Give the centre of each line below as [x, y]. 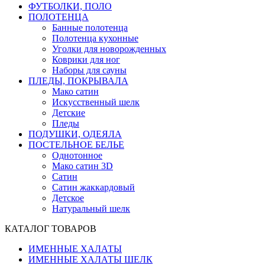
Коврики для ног [86, 59]
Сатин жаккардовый [93, 187]
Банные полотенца [90, 28]
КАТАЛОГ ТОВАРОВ [51, 229]
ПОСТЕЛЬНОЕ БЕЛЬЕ [76, 145]
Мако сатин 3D [83, 166]
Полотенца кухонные [95, 38]
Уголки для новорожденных [109, 49]
